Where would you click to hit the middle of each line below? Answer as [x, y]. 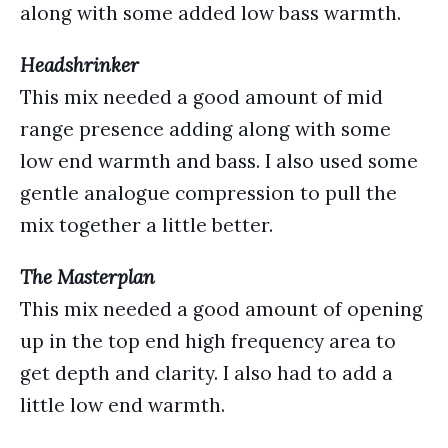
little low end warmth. [122, 405]
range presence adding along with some [205, 129]
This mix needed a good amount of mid [201, 97]
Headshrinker [79, 65]
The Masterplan [87, 277]
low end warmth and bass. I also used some [219, 161]
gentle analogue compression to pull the [208, 193]
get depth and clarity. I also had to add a [206, 373]
